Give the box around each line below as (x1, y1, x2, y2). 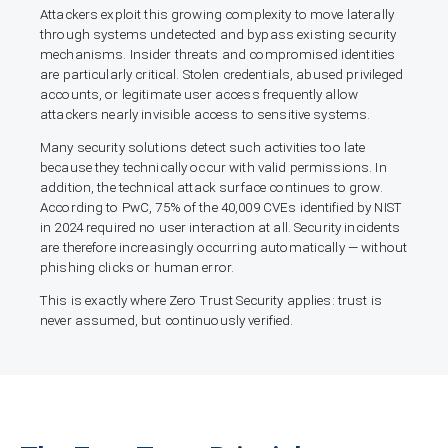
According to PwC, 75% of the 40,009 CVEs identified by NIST (40, 199, 402, 215)
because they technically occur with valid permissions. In (40, 159, 387, 175)
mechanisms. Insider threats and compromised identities (40, 46, 396, 62)
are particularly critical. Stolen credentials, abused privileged (40, 66, 404, 82)
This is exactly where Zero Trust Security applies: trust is (40, 293, 382, 309)
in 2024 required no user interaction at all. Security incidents (40, 219, 401, 235)
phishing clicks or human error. (40, 259, 235, 275)
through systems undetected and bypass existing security (40, 26, 397, 42)
